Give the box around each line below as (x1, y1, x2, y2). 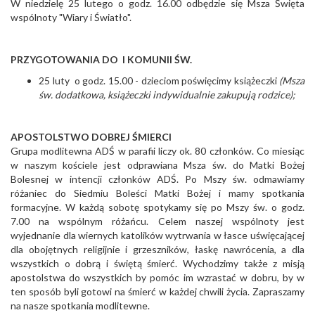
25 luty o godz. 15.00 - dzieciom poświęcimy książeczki (39, 75, 279, 87)
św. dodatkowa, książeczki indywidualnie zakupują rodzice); (39, 89, 295, 101)
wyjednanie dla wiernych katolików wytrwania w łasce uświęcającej (11, 229, 304, 242)
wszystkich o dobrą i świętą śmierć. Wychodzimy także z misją (11, 257, 304, 270)
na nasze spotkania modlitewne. (11, 300, 150, 312)
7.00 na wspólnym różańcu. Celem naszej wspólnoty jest (11, 215, 304, 228)
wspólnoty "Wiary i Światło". (11, 11, 131, 24)
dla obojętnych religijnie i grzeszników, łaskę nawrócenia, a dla (11, 243, 304, 256)
